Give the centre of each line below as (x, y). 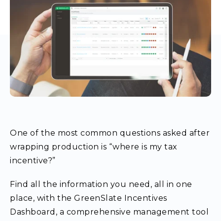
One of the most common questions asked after (110, 133)
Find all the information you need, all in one (101, 184)
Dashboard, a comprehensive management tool (109, 212)
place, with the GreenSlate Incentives (89, 198)
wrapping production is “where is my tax (94, 147)
